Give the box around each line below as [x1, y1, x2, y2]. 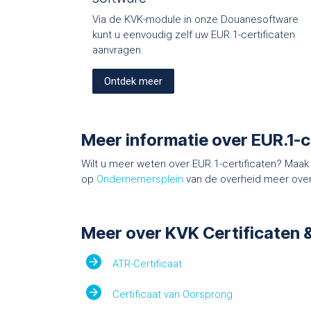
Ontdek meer [104, 75, 162, 88]
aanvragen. [92, 44, 144, 57]
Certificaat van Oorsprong [101, 288, 233, 301]
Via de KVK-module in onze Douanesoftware [92, 13, 299, 26]
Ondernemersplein [96, 173, 183, 186]
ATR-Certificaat [101, 258, 182, 271]
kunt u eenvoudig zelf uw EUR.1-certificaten [92, 28, 295, 42]
